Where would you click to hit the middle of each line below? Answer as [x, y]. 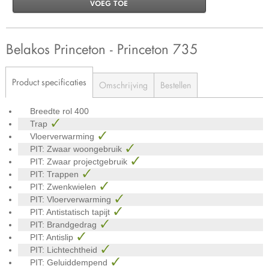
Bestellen [176, 85]
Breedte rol [52, 111]
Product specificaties [49, 82]
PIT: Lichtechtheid [65, 249]
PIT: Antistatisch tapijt [71, 212]
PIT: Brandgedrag [65, 224]
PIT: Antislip [53, 237]
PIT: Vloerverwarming [72, 199]
